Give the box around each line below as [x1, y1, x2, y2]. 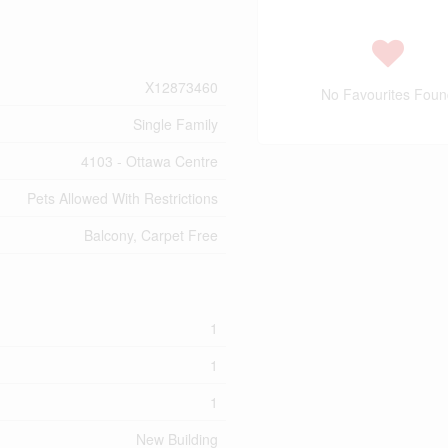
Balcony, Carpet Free [84, 224, 218, 245]
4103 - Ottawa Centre [81, 150, 218, 171]
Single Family [133, 113, 218, 134]
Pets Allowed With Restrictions [27, 187, 218, 208]
